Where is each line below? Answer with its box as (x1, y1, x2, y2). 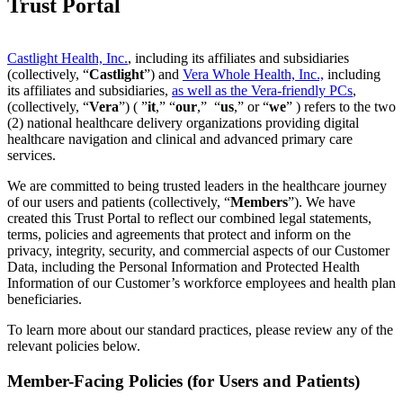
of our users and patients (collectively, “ (7, 194, 230, 210)
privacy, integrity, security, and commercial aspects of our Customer (7, 243, 390, 259)
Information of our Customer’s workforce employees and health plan (7, 275, 396, 291)
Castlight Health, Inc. (7, 50, 128, 67)
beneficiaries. (7, 291, 85, 308)
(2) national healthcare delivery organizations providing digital (7, 115, 359, 131)
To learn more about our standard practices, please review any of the (7, 322, 393, 338)
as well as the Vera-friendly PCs (172, 83, 353, 99)
